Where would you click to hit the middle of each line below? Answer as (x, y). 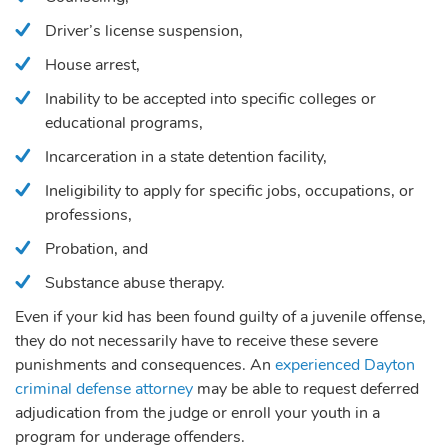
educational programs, (124, 122)
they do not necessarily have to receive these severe (196, 340)
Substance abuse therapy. (135, 282)
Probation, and (96, 248)
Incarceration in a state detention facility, (186, 156)
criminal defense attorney (104, 388)
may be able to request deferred (306, 388)
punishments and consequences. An (145, 364)
